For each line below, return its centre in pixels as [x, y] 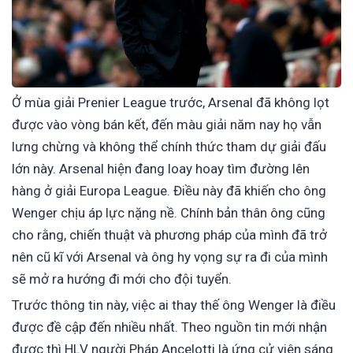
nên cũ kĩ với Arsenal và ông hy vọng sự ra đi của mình [170, 256]
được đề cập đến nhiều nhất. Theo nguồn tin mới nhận [169, 327]
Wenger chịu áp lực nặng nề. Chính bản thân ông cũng [169, 212]
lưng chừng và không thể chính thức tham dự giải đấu [169, 146]
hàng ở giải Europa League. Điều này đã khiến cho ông [169, 190]
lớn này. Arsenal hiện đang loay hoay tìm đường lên [161, 168]
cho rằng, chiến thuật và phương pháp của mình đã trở [169, 234]
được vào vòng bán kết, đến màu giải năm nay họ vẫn [167, 124]
